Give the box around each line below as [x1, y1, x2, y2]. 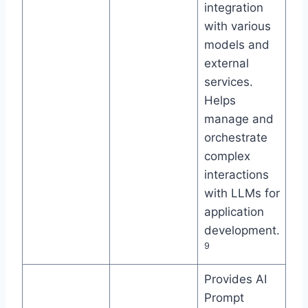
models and [203, 38, 269, 52]
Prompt [203, 291, 244, 305]
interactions [203, 168, 269, 182]
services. [203, 75, 253, 89]
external [203, 56, 249, 71]
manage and [203, 112, 274, 126]
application [203, 205, 264, 219]
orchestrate [203, 131, 267, 145]
